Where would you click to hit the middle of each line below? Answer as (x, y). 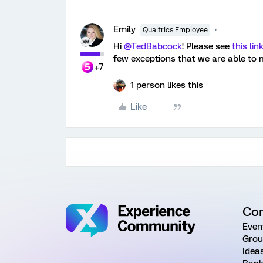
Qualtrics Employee (175, 30)
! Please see (207, 46)
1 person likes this (167, 85)
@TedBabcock (153, 46)
